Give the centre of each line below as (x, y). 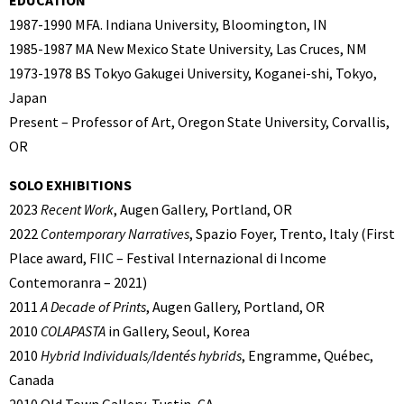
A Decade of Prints (93, 307)
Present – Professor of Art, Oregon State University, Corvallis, (199, 122)
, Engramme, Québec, (308, 356)
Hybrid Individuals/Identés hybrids (141, 356)
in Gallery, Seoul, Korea (178, 331)
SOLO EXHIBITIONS (70, 185)
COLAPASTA (73, 331)
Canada (32, 380)
